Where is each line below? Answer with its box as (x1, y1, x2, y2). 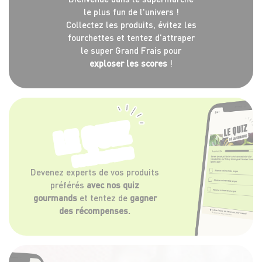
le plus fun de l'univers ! (83, 6, 179, 18)
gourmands (33, 192, 77, 204)
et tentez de (77, 192, 130, 204)
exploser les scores (89, 57, 167, 70)
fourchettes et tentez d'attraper (67, 32, 195, 44)
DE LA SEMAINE (73, 146, 133, 167)
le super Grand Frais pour (81, 44, 181, 57)
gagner (129, 192, 157, 204)
